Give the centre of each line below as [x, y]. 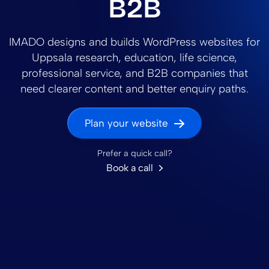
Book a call [130, 168]
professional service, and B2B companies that [134, 73]
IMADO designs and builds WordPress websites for [134, 42]
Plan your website [126, 123]
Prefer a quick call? [134, 153]
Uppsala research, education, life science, [134, 57]
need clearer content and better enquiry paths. [134, 89]
